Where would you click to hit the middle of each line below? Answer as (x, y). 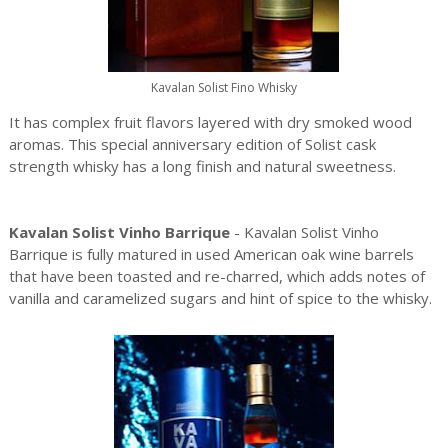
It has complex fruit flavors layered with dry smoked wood (210, 121)
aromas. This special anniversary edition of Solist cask (192, 143)
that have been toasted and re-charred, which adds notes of (216, 275)
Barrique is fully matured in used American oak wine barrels (211, 253)
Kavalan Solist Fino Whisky (223, 87)
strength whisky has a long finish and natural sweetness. (202, 165)
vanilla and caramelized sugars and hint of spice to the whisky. (220, 297)
